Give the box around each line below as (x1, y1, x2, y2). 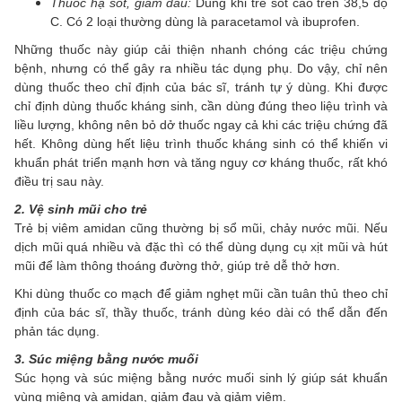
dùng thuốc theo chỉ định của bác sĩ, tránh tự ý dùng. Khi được (14, 80, 388, 95)
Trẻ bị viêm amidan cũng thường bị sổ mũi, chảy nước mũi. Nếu (14, 221, 388, 236)
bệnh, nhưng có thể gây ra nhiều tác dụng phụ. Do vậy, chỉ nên (14, 61, 388, 76)
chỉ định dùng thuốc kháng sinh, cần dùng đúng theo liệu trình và (14, 99, 388, 114)
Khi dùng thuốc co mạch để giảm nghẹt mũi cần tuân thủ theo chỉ (14, 286, 388, 301)
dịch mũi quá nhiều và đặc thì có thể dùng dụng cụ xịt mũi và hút (14, 240, 388, 255)
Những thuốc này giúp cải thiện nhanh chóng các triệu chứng (14, 42, 388, 57)
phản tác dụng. (14, 324, 100, 339)
